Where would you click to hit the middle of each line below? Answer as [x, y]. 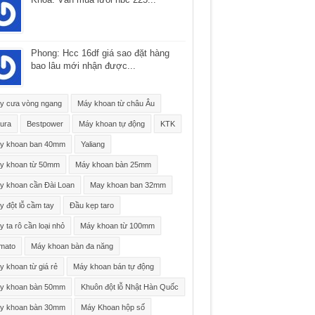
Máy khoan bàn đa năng [72, 246]
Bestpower [45, 124]
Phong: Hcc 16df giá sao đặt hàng [100, 53]
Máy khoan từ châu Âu [116, 103]
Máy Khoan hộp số [112, 307]
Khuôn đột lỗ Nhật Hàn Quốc [129, 287]
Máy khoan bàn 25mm [113, 165]
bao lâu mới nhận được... [83, 66]
